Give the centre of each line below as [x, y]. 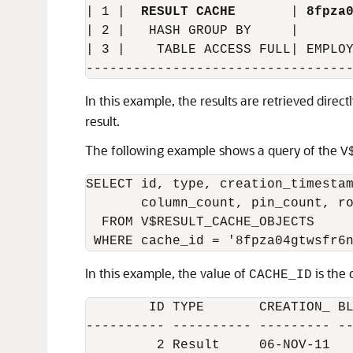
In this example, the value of [167, 273]
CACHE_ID [281, 275]
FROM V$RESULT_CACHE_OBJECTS [200, 222]
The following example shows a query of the [213, 150]
